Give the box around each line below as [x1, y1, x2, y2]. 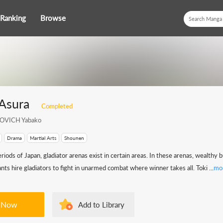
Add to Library [78, 200, 124, 209]
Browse [40, 13, 66, 22]
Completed [41, 102, 73, 110]
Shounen [64, 135, 84, 141]
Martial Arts [30, 135, 56, 141]
